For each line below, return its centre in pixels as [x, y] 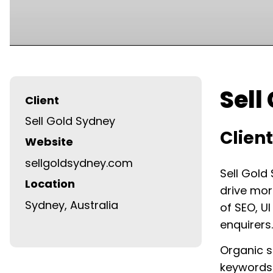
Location [50, 184]
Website [49, 142]
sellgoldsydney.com [79, 163]
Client [42, 100]
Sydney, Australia [72, 205]
